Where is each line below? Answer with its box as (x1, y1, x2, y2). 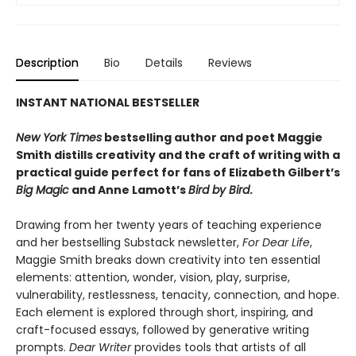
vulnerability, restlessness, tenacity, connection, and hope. (16, 287, 339, 304)
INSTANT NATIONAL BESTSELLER (16, 95, 199, 111)
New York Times (16, 130, 102, 146)
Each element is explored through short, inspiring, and (16, 304, 313, 321)
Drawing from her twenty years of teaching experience (16, 217, 322, 234)
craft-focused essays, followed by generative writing (16, 322, 309, 339)
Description (16, 55, 79, 72)
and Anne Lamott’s (72, 182, 186, 199)
